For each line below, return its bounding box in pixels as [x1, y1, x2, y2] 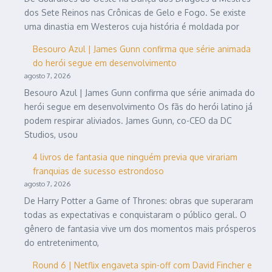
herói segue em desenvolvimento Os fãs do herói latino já [24, 101, 253, 112]
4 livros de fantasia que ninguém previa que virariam [33, 151, 237, 162]
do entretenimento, [24, 237, 99, 248]
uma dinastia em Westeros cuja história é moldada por [24, 21, 239, 32]
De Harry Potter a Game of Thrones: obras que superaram [24, 195, 253, 206]
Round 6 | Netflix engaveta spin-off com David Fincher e [33, 259, 252, 270]
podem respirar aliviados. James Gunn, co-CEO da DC [24, 115, 232, 126]
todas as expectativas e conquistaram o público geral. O [24, 209, 246, 220]
